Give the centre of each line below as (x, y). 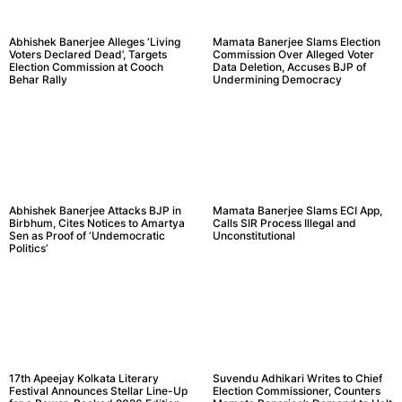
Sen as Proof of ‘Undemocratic (87, 235)
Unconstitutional (253, 235)
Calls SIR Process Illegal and (284, 223)
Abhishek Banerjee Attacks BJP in (95, 210)
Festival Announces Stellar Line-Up (98, 391)
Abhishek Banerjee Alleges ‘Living (95, 41)
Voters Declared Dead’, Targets (88, 54)
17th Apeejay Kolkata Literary (84, 379)
